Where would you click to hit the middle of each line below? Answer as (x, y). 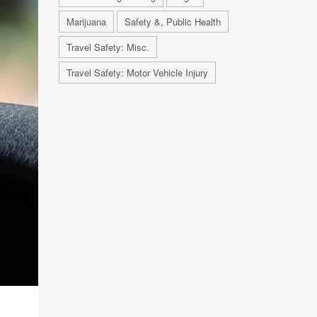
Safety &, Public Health (172, 22)
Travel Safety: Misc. (108, 47)
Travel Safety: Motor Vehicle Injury (137, 73)
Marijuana (86, 22)
